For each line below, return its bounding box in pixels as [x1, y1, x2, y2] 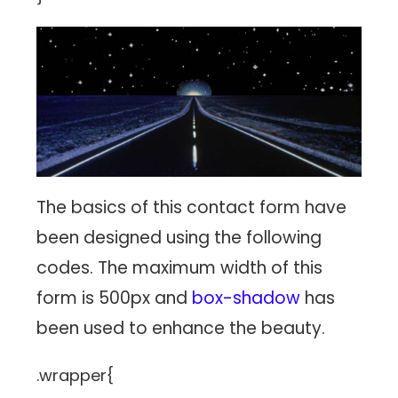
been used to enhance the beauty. [36, 315, 326, 340]
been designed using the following [36, 225, 322, 250]
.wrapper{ [36, 363, 115, 386]
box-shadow [192, 285, 301, 310]
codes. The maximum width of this [36, 255, 323, 280]
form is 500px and [36, 285, 193, 310]
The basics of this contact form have [36, 195, 347, 219]
